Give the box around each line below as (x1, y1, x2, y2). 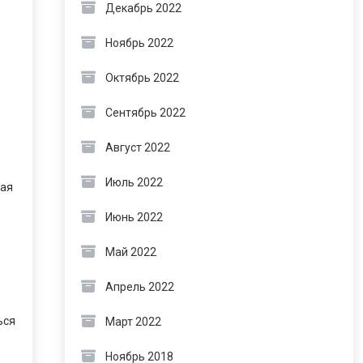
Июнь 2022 (105, 211, 163, 224)
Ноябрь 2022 (105, 36, 173, 49)
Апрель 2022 (105, 280, 174, 293)
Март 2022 (105, 315, 161, 328)
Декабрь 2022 (105, 2, 181, 15)
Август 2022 (105, 141, 170, 154)
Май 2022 (105, 246, 156, 258)
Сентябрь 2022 (105, 106, 186, 119)
